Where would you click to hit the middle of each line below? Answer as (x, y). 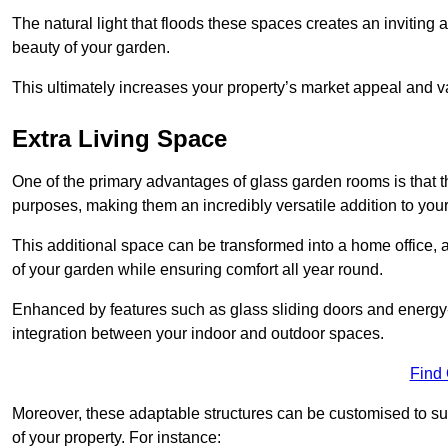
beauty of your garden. (91, 47)
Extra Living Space (119, 138)
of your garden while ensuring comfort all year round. (197, 269)
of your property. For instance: (116, 437)
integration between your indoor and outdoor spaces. (198, 333)
